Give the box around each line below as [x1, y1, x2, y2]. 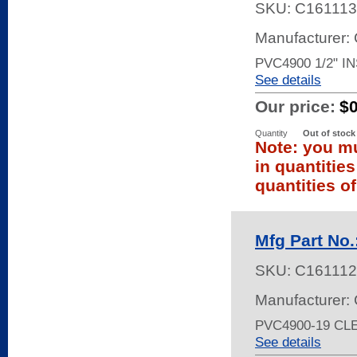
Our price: [255, 97, 335, 116]
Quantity [255, 128, 288, 138]
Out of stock [303, 128, 355, 138]
